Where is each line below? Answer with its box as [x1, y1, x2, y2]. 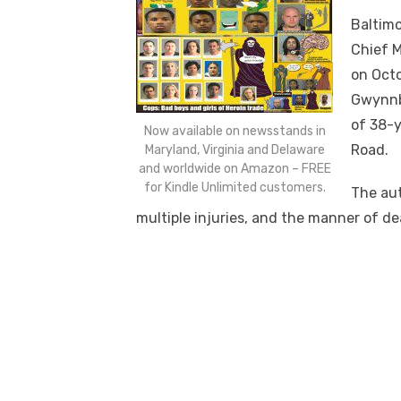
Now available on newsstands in [143, 123, 326, 139]
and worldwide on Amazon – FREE [138, 160, 331, 176]
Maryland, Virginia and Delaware [144, 141, 325, 158]
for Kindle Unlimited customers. [143, 179, 326, 195]
